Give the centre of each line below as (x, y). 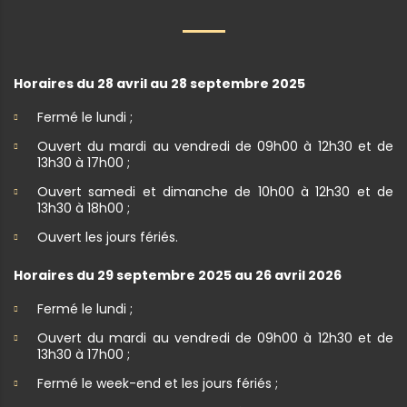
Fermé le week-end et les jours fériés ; (158, 383)
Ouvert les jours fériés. (108, 237)
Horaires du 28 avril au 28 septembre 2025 (159, 83)
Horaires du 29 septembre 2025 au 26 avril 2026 (178, 275)
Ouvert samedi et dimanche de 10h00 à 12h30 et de (215, 191)
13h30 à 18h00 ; (84, 208)
